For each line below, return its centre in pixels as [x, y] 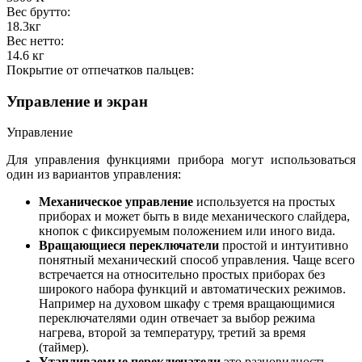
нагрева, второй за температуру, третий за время [172, 333]
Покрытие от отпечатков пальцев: [100, 69]
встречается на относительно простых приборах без [182, 275]
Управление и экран [77, 101]
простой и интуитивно [285, 246]
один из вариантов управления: [94, 175]
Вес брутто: [38, 11]
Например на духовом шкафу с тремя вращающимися [187, 304]
